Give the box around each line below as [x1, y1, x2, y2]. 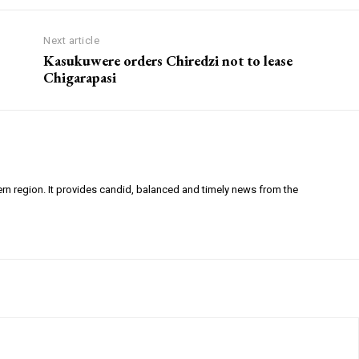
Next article [43, 34, 100, 47]
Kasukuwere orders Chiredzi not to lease [43, 51, 293, 71]
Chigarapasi [43, 68, 117, 87]
